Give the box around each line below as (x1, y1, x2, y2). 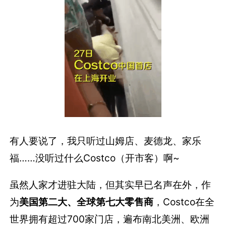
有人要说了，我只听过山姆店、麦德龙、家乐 (10, 134, 202, 147)
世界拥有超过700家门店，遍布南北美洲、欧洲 (10, 212, 210, 225)
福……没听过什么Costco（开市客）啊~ (10, 151, 180, 164)
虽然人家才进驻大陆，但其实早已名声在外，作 (10, 178, 211, 191)
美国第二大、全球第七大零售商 (19, 195, 154, 208)
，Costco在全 (153, 195, 215, 208)
